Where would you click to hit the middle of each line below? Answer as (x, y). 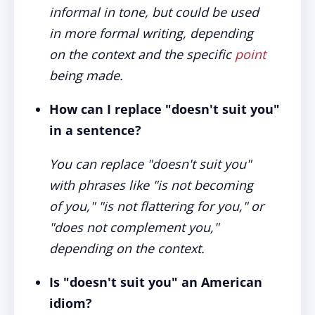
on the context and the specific (142, 54)
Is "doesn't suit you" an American (156, 282)
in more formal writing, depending (151, 33)
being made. (86, 75)
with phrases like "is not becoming (151, 185)
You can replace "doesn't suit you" (150, 164)
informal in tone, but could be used (154, 12)
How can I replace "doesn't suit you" (165, 109)
